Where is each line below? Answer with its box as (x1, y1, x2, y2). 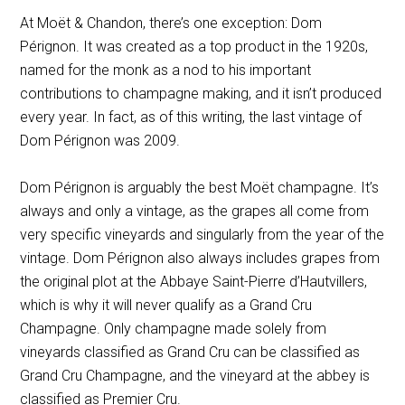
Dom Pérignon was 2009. (20, 131, 181, 149)
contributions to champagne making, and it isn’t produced (20, 84, 382, 102)
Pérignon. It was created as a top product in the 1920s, (20, 37, 369, 55)
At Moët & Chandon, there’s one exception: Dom (20, 14, 323, 32)
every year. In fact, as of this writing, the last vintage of (20, 108, 363, 126)
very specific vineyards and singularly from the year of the (20, 225, 385, 243)
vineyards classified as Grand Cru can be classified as (20, 343, 361, 361)
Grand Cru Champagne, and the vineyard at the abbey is (20, 366, 371, 384)
